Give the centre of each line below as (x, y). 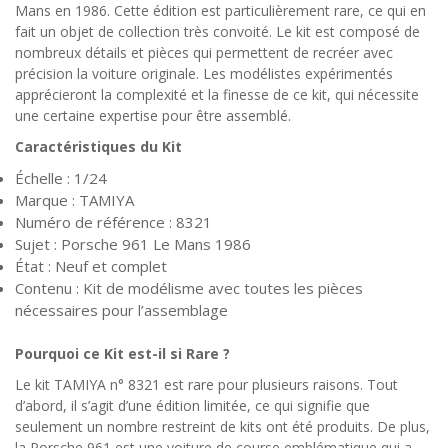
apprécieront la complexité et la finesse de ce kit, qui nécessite (217, 94)
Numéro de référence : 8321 (113, 221)
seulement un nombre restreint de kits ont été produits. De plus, (222, 427)
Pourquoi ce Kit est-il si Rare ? (122, 354)
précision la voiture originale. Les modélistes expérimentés (204, 73)
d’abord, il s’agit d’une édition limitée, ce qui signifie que (192, 406)
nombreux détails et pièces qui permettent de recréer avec (204, 52)
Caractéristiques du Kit (98, 146)
